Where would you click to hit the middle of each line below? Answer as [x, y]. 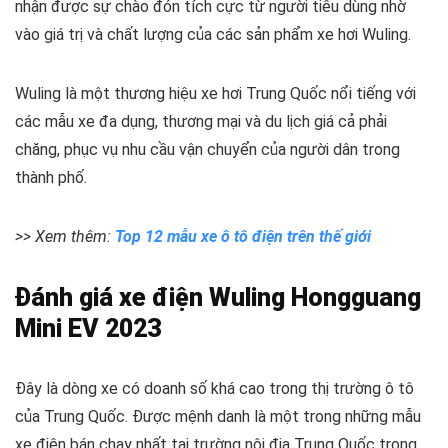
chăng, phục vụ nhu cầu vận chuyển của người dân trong [207, 149]
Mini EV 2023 [88, 328]
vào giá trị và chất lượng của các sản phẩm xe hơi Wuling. [213, 34]
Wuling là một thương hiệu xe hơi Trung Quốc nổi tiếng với [215, 93]
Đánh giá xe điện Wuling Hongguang [218, 297]
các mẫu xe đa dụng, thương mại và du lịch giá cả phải [201, 121]
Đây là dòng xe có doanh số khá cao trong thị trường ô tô [214, 388]
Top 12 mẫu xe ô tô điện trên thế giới [243, 236]
